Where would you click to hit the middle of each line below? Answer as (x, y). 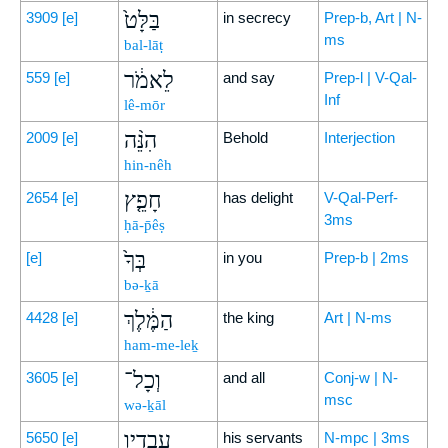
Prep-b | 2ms (366, 257)
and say (249, 77)
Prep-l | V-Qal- (370, 77)
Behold (245, 137)
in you (242, 257)
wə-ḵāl (145, 405)
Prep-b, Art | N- (373, 17)
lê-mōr (144, 105)
